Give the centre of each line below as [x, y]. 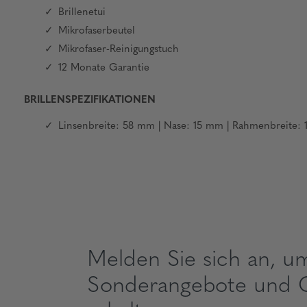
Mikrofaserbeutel [97, 31]
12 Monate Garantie [104, 68]
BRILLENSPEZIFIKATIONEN [90, 100]
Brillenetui [82, 13]
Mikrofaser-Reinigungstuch [119, 50]
